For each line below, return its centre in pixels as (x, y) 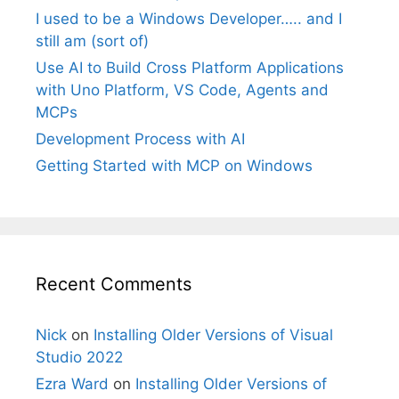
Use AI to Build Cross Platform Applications (190, 68)
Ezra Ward (72, 384)
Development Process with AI (140, 139)
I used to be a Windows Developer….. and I (189, 19)
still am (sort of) (92, 41)
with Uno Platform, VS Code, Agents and (182, 90)
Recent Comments (114, 284)
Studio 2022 (79, 357)
